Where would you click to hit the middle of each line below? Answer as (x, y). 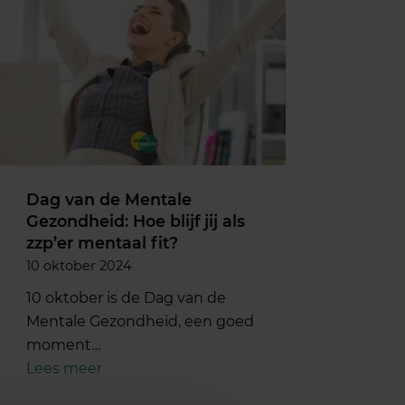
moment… (64, 344)
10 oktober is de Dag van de (127, 297)
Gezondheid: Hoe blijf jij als (136, 221)
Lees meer (65, 368)
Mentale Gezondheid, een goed (141, 321)
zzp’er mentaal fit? (105, 242)
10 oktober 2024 (80, 265)
